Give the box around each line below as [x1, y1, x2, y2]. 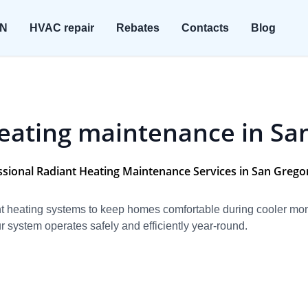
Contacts [181, 21, 229, 34]
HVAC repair [29, 21, 94, 34]
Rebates [115, 21, 159, 34]
